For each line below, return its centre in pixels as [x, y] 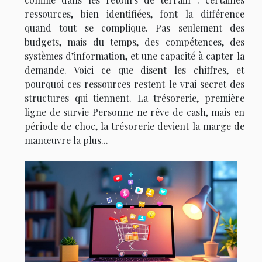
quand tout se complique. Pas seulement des [135, 28]
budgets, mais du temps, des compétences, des [135, 42]
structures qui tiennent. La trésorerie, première [135, 98]
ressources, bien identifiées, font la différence [135, 14]
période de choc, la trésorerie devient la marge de [135, 126]
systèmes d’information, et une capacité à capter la [135, 56]
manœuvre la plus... [66, 140]
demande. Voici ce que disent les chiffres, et [135, 70]
